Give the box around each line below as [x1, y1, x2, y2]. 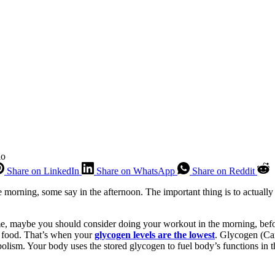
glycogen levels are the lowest [95, 229, 215, 240]
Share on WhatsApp [96, 165, 175, 176]
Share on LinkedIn [7, 165, 79, 176]
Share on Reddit [192, 165, 255, 176]
